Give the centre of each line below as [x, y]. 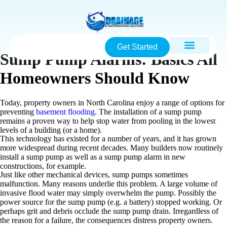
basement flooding [65, 111]
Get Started [138, 47]
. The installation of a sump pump [148, 111]
